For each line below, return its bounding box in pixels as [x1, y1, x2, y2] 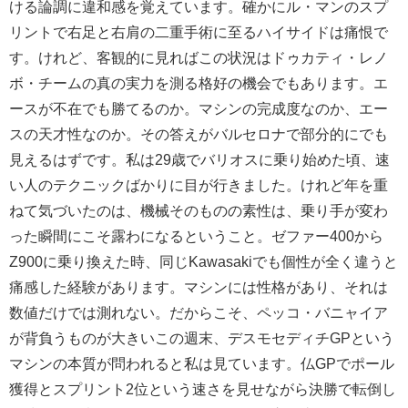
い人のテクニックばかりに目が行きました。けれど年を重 [9, 177, 388, 192]
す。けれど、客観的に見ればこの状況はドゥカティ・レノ [9, 49, 388, 65]
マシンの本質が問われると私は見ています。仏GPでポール [9, 355, 394, 371]
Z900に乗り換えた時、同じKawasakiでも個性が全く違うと [9, 253, 398, 269]
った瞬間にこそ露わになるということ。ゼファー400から [9, 228, 383, 243]
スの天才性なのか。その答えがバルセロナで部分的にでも [9, 126, 388, 141]
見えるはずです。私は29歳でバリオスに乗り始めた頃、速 [9, 151, 390, 167]
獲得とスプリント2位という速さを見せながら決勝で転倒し [9, 381, 396, 396]
